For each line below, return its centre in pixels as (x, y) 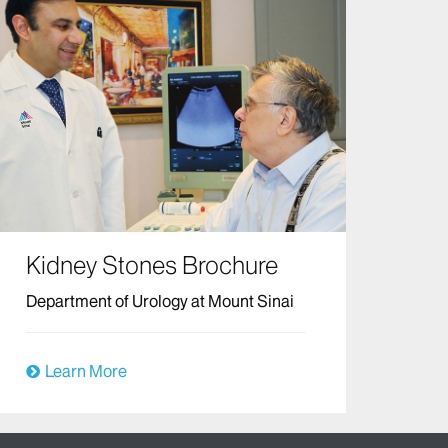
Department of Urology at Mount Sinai (160, 300)
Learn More (86, 370)
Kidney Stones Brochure (152, 265)
